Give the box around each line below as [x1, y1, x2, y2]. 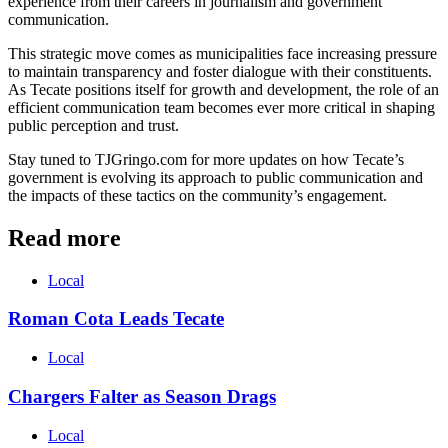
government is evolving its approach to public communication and [8, 168, 423, 186]
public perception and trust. [8, 116, 179, 134]
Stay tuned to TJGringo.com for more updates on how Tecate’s [8, 150, 404, 168]
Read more [8, 224, 121, 251]
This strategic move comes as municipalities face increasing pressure [8, 44, 437, 62]
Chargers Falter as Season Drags [8, 385, 276, 407]
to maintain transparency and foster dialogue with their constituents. [8, 62, 432, 80]
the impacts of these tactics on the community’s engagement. [8, 186, 387, 204]
